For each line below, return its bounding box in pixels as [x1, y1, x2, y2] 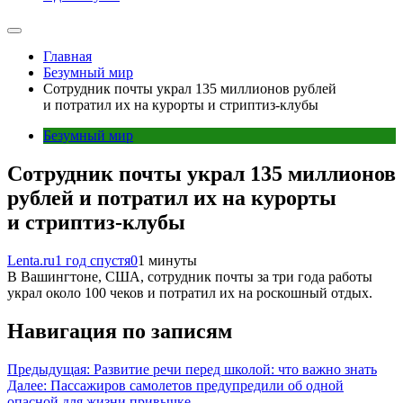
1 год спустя [55, 252, 130, 268]
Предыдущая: [7, 361, 90, 377]
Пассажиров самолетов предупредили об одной [50, 377, 344, 393]
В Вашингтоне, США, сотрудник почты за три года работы [7, 268, 372, 284]
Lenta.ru [7, 252, 55, 268]
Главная [43, 49, 92, 64]
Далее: [7, 377, 47, 393]
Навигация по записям [7, 318, 232, 343]
